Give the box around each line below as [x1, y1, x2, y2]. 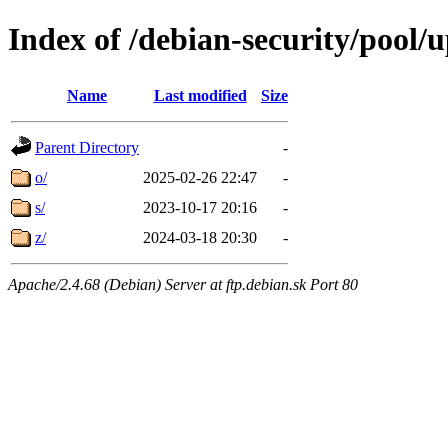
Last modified [153, 86, 247, 104]
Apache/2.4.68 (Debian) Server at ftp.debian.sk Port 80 [8, 275, 358, 293]
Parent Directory [35, 138, 139, 156]
